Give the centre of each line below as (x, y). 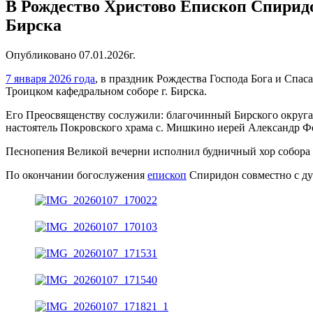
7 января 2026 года (50, 78)
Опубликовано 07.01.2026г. (71, 54)
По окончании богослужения (77, 175)
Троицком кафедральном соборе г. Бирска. (106, 91)
